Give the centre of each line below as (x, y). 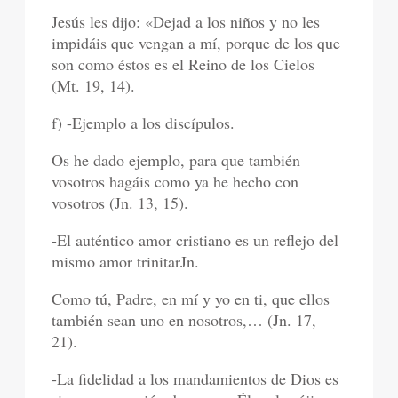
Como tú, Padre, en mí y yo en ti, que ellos (191, 299)
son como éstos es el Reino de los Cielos (183, 64)
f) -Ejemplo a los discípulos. (143, 123)
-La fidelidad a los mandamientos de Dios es (195, 379)
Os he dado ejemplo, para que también (176, 160)
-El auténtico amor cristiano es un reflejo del (195, 240)
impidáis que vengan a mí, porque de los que (196, 43)
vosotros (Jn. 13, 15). (120, 203)
